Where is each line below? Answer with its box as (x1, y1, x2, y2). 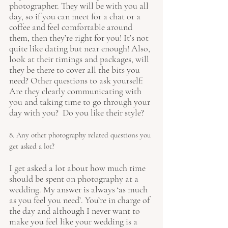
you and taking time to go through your (9, 96, 152, 107)
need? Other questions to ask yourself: (9, 74, 145, 86)
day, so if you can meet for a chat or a (9, 10, 142, 22)
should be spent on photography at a (9, 173, 140, 184)
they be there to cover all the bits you (9, 64, 142, 75)
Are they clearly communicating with (9, 85, 144, 97)
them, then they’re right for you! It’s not (9, 32, 151, 43)
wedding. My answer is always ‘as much (9, 183, 150, 195)
